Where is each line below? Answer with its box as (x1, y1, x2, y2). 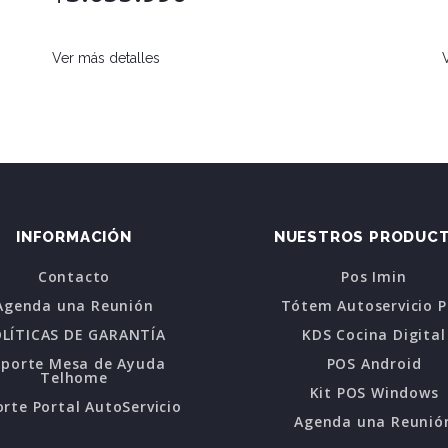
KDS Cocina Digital (302, 324, 446, 344)
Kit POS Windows (309, 382, 439, 402)
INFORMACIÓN (16, 227, 132, 246)
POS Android (326, 353, 422, 373)
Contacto (37, 266, 111, 286)
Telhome (40, 367, 108, 387)
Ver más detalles (52, 49, 160, 66)
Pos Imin (341, 266, 407, 286)
